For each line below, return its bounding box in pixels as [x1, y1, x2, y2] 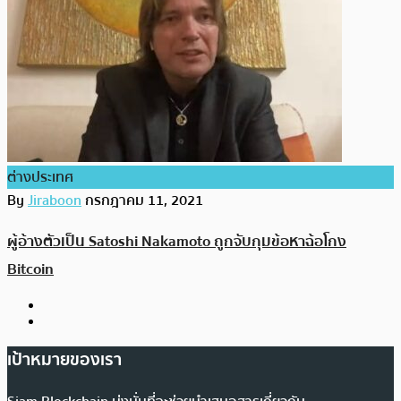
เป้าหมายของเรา [7, 346, 122, 373]
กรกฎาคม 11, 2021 [85, 188, 203, 212]
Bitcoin [7, 257, 54, 282]
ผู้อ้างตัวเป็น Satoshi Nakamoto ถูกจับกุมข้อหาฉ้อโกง [7, 229, 346, 254]
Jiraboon [28, 188, 81, 212]
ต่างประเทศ [7, 165, 73, 189]
